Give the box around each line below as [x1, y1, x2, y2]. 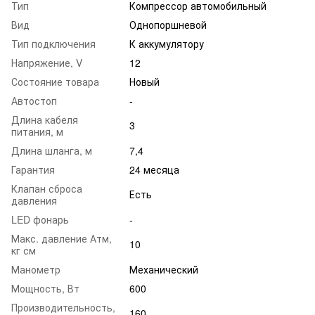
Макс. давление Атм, [11, 231, 112, 245]
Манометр [11, 262, 60, 276]
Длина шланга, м [11, 143, 92, 157]
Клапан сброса [11, 181, 82, 195]
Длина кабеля [11, 112, 78, 127]
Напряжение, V [11, 55, 82, 70]
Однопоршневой [129, 17, 207, 32]
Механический [129, 262, 198, 276]
